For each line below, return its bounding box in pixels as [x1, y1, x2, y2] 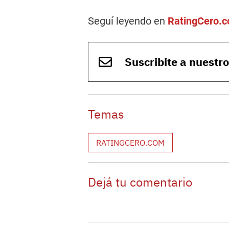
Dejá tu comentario [88, 174, 192, 190]
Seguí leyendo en [88, 15, 168, 27]
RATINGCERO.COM [96, 138, 165, 148]
